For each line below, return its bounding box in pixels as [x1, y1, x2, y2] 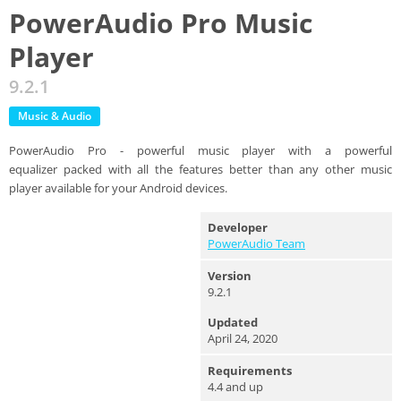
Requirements [208, 363, 292, 379]
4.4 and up [208, 379, 263, 395]
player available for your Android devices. [9, 180, 227, 196]
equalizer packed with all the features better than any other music [9, 161, 392, 177]
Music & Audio [18, 108, 91, 124]
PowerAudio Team [208, 235, 305, 252]
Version [208, 268, 252, 284]
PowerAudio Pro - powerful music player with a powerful [9, 142, 392, 158]
